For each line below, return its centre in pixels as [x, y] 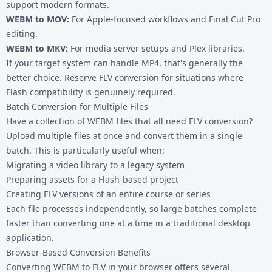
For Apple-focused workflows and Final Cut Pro [165, 19]
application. [30, 237]
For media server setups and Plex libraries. [156, 48]
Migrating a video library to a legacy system [95, 165]
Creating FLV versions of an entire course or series [108, 194]
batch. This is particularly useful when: [85, 150]
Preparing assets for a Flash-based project [92, 179]
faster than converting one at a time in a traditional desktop [128, 223]
